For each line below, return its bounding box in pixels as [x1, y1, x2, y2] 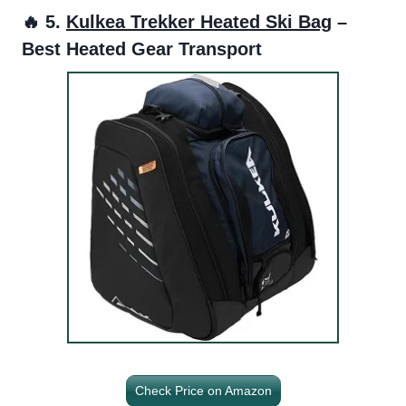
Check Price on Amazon [134, 382, 272, 398]
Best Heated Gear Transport [22, 38, 262, 59]
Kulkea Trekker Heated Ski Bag [66, 11, 332, 32]
